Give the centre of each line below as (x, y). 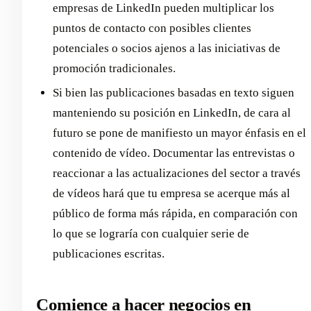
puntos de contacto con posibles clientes (152, 28)
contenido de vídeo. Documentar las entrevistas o (174, 153)
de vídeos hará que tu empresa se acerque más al (171, 194)
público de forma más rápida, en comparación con (175, 214)
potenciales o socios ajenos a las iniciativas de (167, 48)
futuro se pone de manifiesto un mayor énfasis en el (179, 133)
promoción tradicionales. (114, 68)
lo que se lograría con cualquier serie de (151, 234)
